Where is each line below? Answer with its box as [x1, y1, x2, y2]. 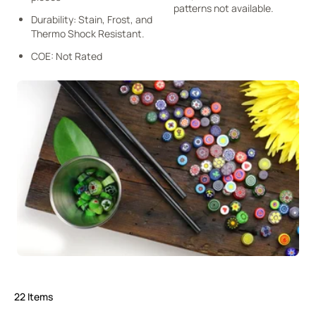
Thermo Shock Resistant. [31, 27, 145, 40]
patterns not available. [174, 1, 274, 15]
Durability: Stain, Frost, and [31, 13, 152, 26]
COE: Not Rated [31, 49, 102, 63]
